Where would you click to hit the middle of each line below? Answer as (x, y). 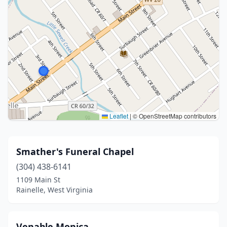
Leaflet (118, 116)
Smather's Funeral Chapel (75, 152)
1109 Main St (38, 180)
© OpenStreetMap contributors (174, 116)
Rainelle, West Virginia (54, 190)
